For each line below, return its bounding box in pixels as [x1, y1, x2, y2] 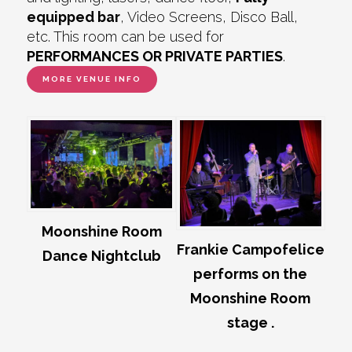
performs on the [193, 266, 308, 283]
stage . [226, 314, 274, 332]
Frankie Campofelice [176, 241, 324, 258]
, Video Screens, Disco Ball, [120, 9, 299, 26]
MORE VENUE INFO [42, 75, 142, 84]
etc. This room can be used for [27, 28, 225, 46]
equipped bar [27, 9, 121, 26]
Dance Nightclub [42, 247, 161, 265]
